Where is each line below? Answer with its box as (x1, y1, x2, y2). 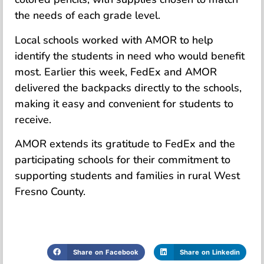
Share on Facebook (72, 247, 138, 256)
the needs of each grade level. (15, 8, 160, 23)
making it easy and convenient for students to (15, 96, 233, 111)
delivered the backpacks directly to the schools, (15, 80, 242, 95)
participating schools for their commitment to (15, 153, 230, 167)
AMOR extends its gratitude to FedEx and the (15, 137, 235, 151)
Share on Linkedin (179, 247, 240, 256)
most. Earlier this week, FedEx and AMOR (15, 64, 217, 79)
